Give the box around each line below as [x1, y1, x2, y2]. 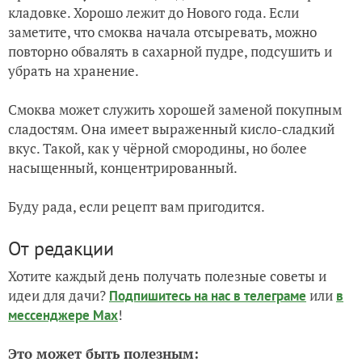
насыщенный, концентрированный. [8, 158, 238, 177]
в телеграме [234, 286, 306, 305]
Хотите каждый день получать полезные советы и [8, 266, 326, 285]
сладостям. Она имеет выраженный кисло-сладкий [8, 119, 335, 138]
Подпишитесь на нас [109, 286, 234, 305]
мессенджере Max [8, 305, 118, 324]
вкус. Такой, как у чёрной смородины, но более [8, 138, 307, 158]
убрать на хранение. [8, 61, 139, 80]
